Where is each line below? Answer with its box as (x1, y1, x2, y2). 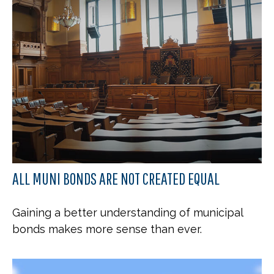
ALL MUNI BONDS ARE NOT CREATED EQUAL (12, 168, 220, 188)
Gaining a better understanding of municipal (12, 206, 243, 219)
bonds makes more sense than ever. (12, 222, 202, 235)
